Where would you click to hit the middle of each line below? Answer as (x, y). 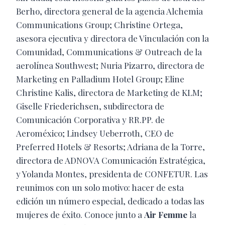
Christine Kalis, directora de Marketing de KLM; (109, 93)
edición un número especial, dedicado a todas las (110, 201)
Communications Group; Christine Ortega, (99, 25)
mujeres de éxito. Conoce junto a (80, 215)
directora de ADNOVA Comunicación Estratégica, (111, 160)
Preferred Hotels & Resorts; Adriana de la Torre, (110, 147)
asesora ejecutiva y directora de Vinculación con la (113, 38)
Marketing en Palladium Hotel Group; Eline (100, 79)
